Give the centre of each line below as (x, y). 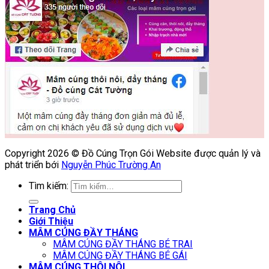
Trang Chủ (52, 210)
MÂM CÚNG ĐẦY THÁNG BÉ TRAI (123, 244)
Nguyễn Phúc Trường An (111, 165)
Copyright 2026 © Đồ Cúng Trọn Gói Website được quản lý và (133, 154)
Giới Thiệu (51, 222)
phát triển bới (33, 165)
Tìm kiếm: (49, 186)
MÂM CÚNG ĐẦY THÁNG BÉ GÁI (120, 256)
